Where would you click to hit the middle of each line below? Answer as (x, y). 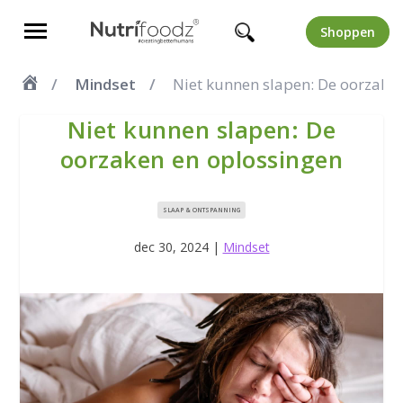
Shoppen (347, 31)
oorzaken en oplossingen (201, 159)
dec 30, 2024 (171, 247)
